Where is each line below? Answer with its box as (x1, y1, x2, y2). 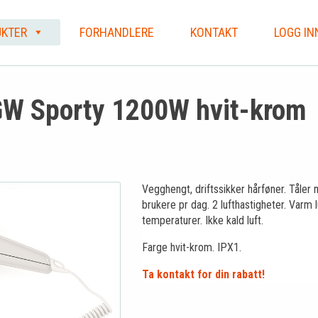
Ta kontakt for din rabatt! (141, 268, 265, 281)
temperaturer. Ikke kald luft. (141, 214, 263, 227)
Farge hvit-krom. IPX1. (141, 241, 241, 254)
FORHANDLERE (79, 24, 155, 40)
